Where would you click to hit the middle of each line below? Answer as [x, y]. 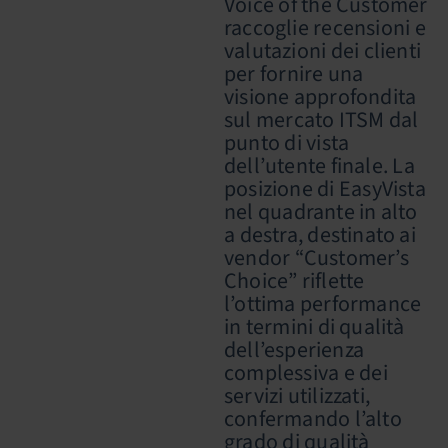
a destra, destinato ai [320, 235]
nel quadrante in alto [321, 212]
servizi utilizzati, [297, 396]
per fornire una [294, 74]
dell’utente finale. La [319, 166]
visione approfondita [320, 97]
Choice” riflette [294, 281]
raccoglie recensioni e [325, 28]
